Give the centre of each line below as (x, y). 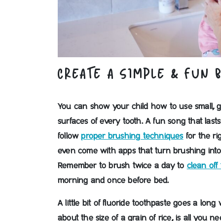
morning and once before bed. (113, 181)
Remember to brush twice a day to (122, 166)
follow (70, 136)
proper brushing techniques (132, 136)
